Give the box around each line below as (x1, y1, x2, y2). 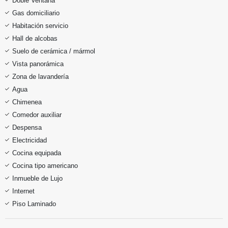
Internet (12, 187, 35, 195)
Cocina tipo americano (12, 161, 78, 169)
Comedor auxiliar (12, 110, 62, 119)
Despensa (12, 123, 42, 131)
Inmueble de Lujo (12, 174, 63, 182)
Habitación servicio (12, 21, 68, 30)
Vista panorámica (12, 60, 64, 68)
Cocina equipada (12, 149, 61, 157)
